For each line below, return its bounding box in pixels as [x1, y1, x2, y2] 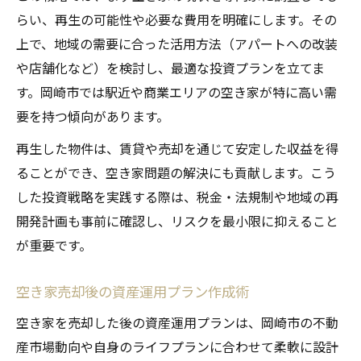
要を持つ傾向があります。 [16, 106, 169, 127]
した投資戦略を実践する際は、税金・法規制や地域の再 [16, 187, 338, 207]
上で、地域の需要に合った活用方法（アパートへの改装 [16, 34, 338, 54]
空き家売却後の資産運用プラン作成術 [16, 281, 249, 302]
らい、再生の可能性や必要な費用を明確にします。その [16, 10, 337, 30]
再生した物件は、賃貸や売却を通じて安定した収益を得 [16, 139, 338, 159]
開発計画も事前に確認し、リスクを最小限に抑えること [16, 211, 338, 231]
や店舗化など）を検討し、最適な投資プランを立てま [16, 58, 325, 78]
